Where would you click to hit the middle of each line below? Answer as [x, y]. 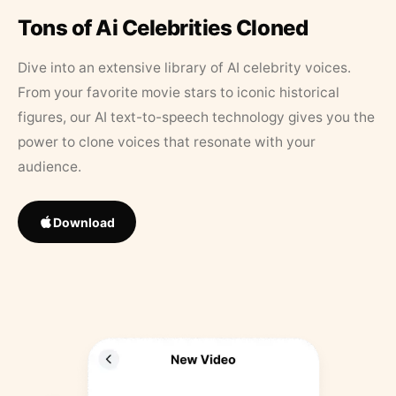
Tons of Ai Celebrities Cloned [163, 28]
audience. [49, 167]
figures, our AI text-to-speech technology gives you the [196, 118]
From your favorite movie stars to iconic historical [179, 93]
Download [84, 222]
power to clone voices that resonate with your [167, 142]
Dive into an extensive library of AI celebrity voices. [184, 68]
